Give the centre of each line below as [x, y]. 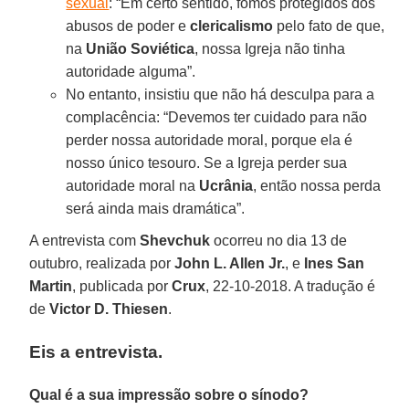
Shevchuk [175, 240]
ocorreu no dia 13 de [279, 240]
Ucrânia [226, 185]
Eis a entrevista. [96, 351]
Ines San [335, 263]
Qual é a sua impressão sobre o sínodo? [169, 394]
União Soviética [141, 48]
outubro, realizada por [102, 263]
